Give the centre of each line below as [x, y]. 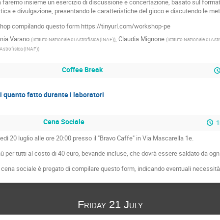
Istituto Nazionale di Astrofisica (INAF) [73, 39]
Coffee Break [82, 69]
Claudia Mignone [141, 39]
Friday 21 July [110, 205]
